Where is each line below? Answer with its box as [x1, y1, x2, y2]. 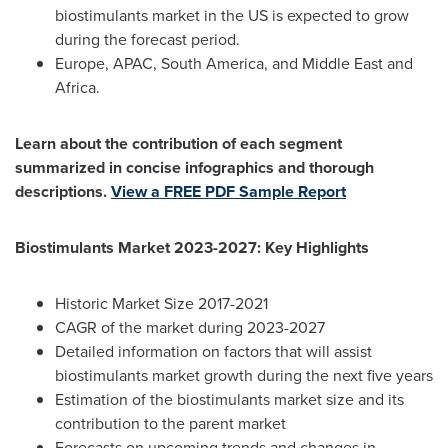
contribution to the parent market [55, 411, 286, 435]
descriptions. [15, 179, 111, 203]
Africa [55, 75, 96, 99]
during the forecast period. [55, 27, 240, 51]
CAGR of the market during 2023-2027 [55, 315, 325, 339]
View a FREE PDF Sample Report [111, 179, 346, 203]
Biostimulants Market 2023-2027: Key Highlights [15, 235, 369, 259]
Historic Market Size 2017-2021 [55, 291, 268, 315]
